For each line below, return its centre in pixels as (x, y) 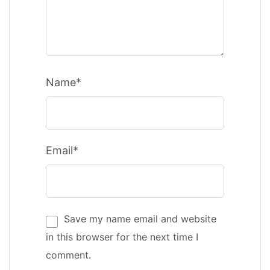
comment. (68, 255)
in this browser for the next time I (122, 237)
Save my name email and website (140, 219)
